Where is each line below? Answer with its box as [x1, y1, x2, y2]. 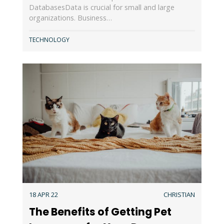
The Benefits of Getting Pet [28, 204, 171, 219]
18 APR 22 [28, 190, 58, 199]
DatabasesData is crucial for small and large [28, 2, 174, 12]
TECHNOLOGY [28, 35, 69, 44]
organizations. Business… [28, 13, 112, 22]
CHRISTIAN [163, 190, 195, 199]
